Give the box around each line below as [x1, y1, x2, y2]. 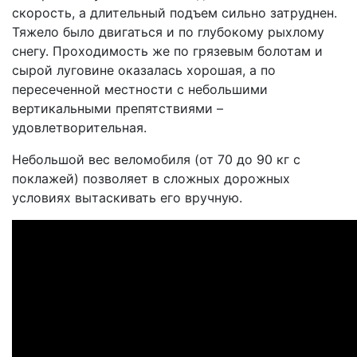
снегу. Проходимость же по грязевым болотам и [12, 43, 323, 59]
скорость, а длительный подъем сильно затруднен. [12, 5, 337, 21]
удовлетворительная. [12, 120, 147, 135]
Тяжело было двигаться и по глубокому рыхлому [12, 24, 324, 40]
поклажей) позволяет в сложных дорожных [12, 171, 290, 186]
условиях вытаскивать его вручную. [12, 190, 242, 206]
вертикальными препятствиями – [12, 100, 223, 116]
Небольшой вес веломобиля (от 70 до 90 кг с [12, 151, 300, 167]
